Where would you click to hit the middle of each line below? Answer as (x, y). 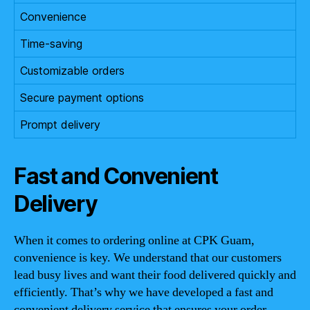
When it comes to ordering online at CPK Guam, (134, 240)
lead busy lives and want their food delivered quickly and (155, 275)
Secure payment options (82, 97)
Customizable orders (72, 70)
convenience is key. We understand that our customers (148, 257)
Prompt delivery (60, 124)
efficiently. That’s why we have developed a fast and (144, 292)
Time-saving (51, 43)
